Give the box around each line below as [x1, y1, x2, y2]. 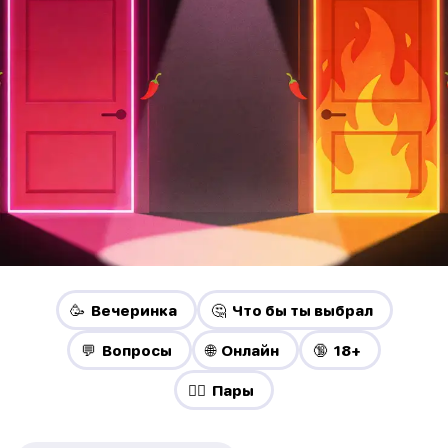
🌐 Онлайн [206, 341, 279, 360]
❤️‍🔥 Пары [188, 381, 254, 400]
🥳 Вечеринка [69, 301, 177, 320]
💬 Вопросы [81, 341, 172, 360]
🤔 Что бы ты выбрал [210, 301, 373, 320]
